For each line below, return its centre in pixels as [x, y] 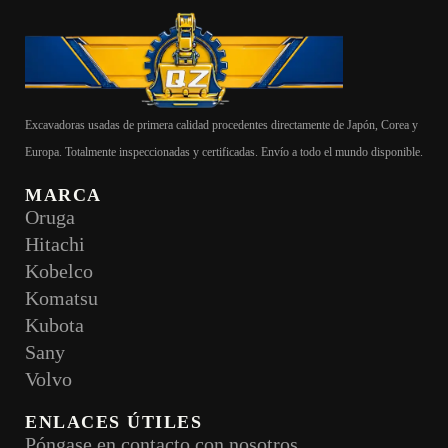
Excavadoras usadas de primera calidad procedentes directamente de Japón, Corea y [221, 125]
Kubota [54, 325]
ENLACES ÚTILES [113, 422]
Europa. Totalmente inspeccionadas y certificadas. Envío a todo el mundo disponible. [224, 152]
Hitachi [55, 244]
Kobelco [59, 271]
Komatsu [61, 298]
